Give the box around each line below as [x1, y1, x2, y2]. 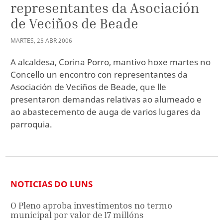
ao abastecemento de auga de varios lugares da [10, 106, 201, 117]
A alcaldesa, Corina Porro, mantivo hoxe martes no [10, 56, 211, 68]
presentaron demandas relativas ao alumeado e [10, 93, 202, 105]
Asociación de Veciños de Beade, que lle [10, 81, 166, 93]
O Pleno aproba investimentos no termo [10, 200, 172, 211]
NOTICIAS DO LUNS [10, 178, 93, 190]
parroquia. [10, 118, 52, 130]
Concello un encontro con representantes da [10, 68, 188, 80]
